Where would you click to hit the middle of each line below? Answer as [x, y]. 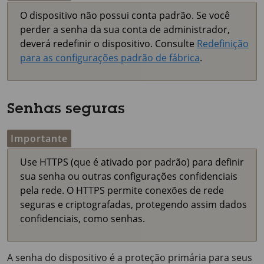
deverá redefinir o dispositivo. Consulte [108, 44]
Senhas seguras [66, 110]
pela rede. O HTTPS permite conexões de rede [122, 190]
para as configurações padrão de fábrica [110, 58]
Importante [39, 138]
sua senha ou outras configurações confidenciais [129, 176]
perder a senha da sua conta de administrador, [125, 29]
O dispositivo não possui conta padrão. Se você [125, 15]
